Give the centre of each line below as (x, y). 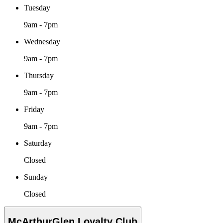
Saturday (38, 143)
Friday (34, 109)
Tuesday (37, 7)
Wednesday (42, 41)
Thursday (39, 75)
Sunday (36, 177)
